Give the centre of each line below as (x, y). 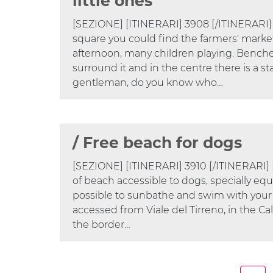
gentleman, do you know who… (148, 82)
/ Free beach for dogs (158, 144)
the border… (102, 225)
